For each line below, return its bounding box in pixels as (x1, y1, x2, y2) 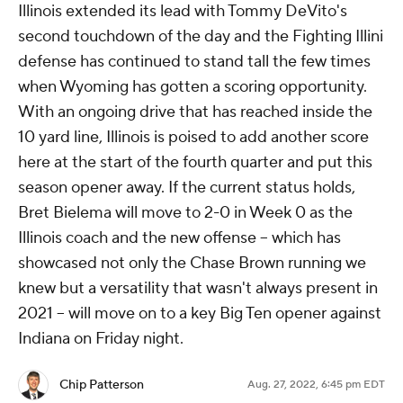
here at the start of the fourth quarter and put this (18, 152, 372, 174)
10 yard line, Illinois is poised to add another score (18, 127, 369, 148)
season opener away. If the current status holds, (18, 177, 355, 199)
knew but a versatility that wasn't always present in (18, 278, 378, 300)
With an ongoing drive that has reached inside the (18, 102, 372, 123)
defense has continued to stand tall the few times (18, 51, 371, 73)
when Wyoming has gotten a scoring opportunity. (18, 76, 367, 98)
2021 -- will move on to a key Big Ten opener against (18, 303, 381, 325)
